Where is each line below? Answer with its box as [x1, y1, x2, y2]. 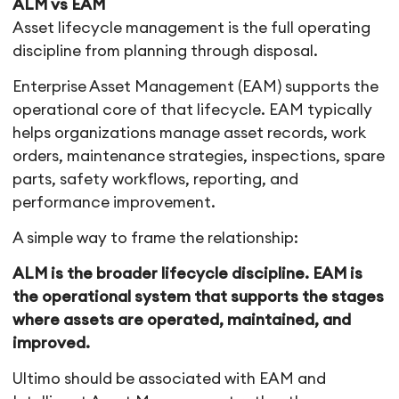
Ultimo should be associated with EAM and [12, 371, 327, 387]
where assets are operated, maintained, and [12, 313, 352, 329]
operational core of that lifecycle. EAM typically [12, 102, 373, 118]
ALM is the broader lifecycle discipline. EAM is [12, 266, 363, 282]
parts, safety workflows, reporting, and [12, 171, 299, 187]
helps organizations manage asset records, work [12, 125, 367, 141]
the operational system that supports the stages [12, 289, 385, 305]
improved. [12, 336, 91, 352]
